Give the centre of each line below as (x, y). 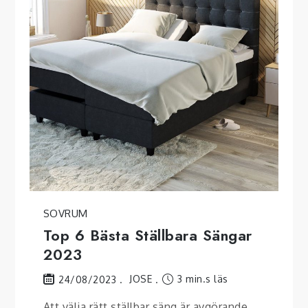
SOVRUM (65, 213)
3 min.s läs (201, 279)
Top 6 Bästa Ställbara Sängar (147, 235)
